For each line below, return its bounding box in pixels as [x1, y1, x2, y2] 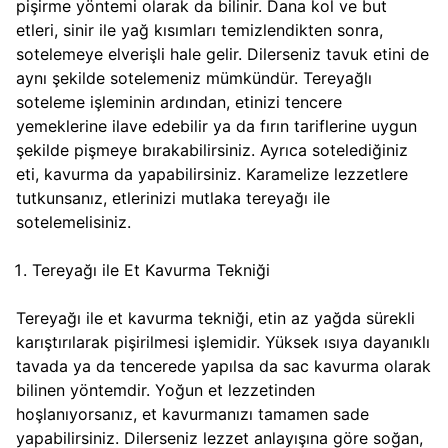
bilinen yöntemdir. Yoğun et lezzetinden [16, 380, 315, 401]
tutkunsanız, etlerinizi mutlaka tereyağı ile [16, 188, 330, 209]
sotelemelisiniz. [16, 212, 141, 233]
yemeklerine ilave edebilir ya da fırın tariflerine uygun [16, 116, 417, 137]
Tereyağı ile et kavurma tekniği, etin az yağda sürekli [16, 308, 415, 329]
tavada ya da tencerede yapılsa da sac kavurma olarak [16, 356, 431, 377]
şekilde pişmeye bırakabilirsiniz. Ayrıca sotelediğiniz [16, 140, 408, 161]
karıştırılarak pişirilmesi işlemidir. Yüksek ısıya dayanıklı [16, 332, 430, 353]
